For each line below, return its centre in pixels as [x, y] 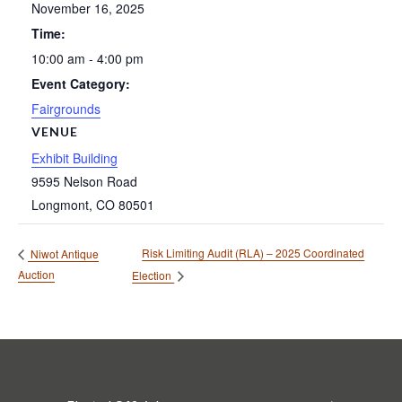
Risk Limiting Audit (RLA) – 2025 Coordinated [253, 253]
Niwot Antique [63, 253]
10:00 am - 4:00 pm [87, 58]
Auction [36, 275]
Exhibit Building [74, 157]
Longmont [60, 204]
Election [153, 275]
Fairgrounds [66, 108]
